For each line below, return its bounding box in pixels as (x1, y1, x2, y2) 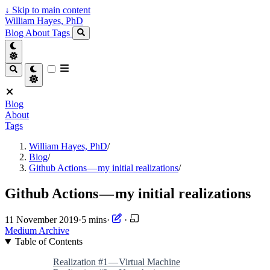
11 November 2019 (5, 215, 78, 225)
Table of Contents (14, 236, 83, 247)
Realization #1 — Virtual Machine (53, 257, 180, 268)
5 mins (81, 215, 107, 225)
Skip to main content (10, 5, 90, 15)
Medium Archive (5, 225, 69, 236)
